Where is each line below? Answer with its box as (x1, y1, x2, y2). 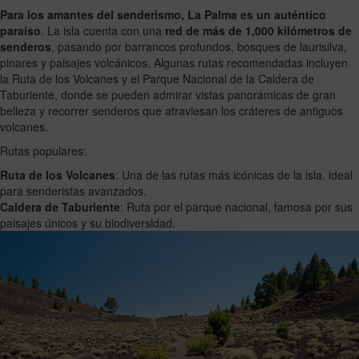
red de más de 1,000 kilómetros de (165, 22, 352, 39)
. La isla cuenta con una (41, 22, 165, 39)
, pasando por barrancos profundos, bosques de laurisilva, (51, 38, 347, 55)
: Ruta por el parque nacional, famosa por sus (120, 199, 353, 216)
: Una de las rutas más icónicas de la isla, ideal (115, 167, 353, 184)
